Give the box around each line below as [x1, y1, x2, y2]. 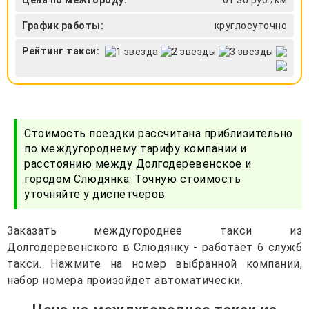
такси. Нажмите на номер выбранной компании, [7, 257, 302, 270]
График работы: [22, 19, 103, 31]
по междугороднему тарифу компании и [24, 141, 247, 155]
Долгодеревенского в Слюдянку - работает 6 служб [7, 240, 302, 254]
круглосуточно [214, 19, 287, 31]
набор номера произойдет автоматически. [7, 273, 243, 287]
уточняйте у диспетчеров [24, 187, 166, 201]
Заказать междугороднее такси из [7, 223, 302, 237]
